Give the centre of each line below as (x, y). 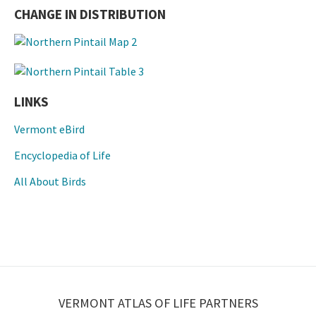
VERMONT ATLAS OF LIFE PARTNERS (158, 303)
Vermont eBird (49, 129)
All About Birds (50, 181)
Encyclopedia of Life (62, 155)
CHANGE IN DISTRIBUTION (90, 14)
